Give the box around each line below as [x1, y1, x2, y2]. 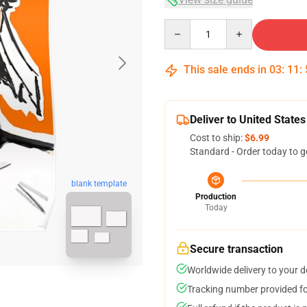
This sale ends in [181, 63, 269, 76]
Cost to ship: [190, 132, 245, 143]
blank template [71, 179, 127, 189]
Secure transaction [190, 243, 283, 256]
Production [195, 192, 236, 201]
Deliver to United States [190, 113, 306, 126]
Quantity [164, 20, 201, 31]
